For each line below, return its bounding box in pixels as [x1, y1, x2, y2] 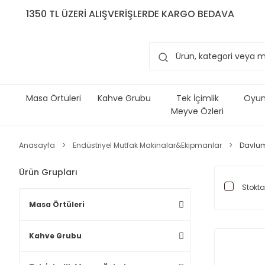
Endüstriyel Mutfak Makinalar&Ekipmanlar [73, 140, 222, 150]
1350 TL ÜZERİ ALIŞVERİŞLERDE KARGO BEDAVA [26, 7, 234, 21]
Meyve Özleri [171, 105, 224, 117]
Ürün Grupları [19, 166, 77, 178]
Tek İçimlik [176, 92, 219, 104]
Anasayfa [19, 140, 55, 150]
